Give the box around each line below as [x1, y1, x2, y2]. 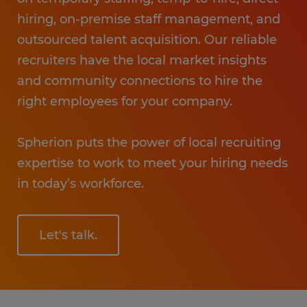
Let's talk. [39, 228, 97, 243]
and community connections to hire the [17, 73, 262, 88]
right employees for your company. [17, 94, 232, 109]
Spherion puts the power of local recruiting [17, 135, 281, 150]
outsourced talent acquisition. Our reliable [17, 32, 277, 47]
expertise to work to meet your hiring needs [17, 156, 288, 171]
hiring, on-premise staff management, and [17, 12, 280, 27]
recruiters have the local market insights [17, 53, 267, 68]
